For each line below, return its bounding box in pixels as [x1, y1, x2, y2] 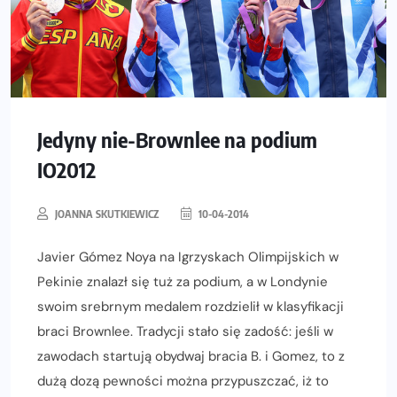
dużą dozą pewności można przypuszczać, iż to [37, 372, 329, 391]
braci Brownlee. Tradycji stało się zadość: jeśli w [37, 323, 333, 341]
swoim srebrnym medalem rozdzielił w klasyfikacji [37, 298, 344, 316]
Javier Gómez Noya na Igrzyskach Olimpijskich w [37, 248, 339, 267]
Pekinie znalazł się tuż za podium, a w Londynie [37, 273, 328, 292]
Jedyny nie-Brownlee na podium [37, 126, 317, 153]
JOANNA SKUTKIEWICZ [55, 207, 159, 222]
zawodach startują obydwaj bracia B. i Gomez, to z [37, 347, 345, 366]
